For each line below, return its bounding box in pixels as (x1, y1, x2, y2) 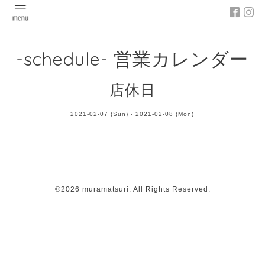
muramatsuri (82, 185, 129, 194)
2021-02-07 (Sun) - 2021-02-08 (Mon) (70, 111, 195, 118)
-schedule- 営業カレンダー (16, 47, 249, 71)
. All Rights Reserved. (128, 185, 211, 194)
